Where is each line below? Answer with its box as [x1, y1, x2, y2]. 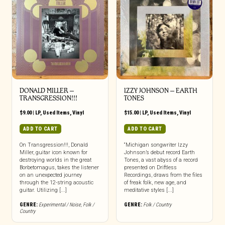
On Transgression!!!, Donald [19, 142, 88, 148]
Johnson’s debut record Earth [124, 149, 195, 156]
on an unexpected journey [19, 172, 82, 178]
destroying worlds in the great [19, 157, 91, 163]
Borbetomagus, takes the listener [19, 164, 99, 171]
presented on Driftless [124, 164, 177, 171]
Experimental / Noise [38, 201, 81, 208]
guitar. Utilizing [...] [19, 187, 67, 193]
